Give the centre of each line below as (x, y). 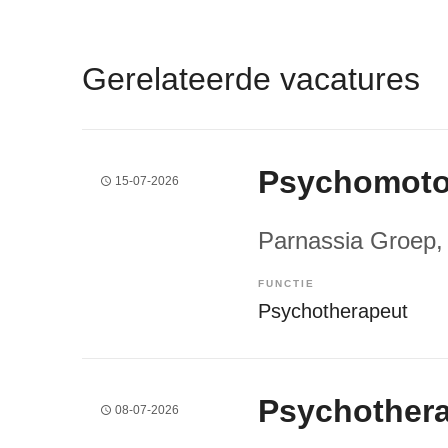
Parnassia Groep (347, 240)
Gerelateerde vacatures (251, 78)
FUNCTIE (286, 283)
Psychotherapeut (333, 310)
